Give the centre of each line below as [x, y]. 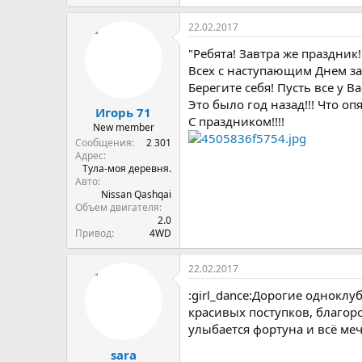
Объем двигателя [117, 207]
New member [123, 127]
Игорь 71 [123, 112]
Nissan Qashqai [136, 194]
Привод [93, 233]
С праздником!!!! [236, 121]
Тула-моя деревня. [127, 168]
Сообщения [103, 143]
